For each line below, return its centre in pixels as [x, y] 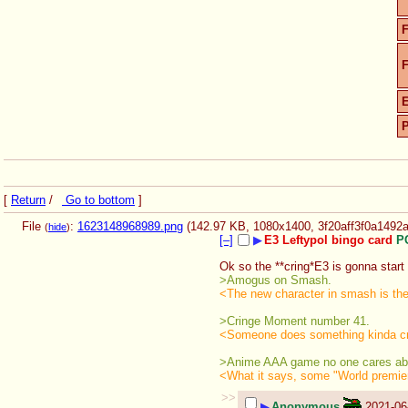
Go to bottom [98, 199]
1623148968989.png [130, 226]
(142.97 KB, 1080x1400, [252, 226]
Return [28, 199]
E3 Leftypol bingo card [328, 240]
